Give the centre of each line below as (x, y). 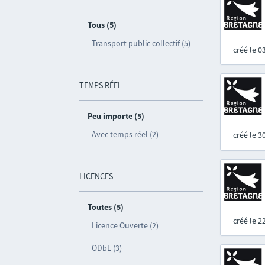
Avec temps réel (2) (125, 134)
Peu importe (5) (116, 116)
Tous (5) (102, 25)
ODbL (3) (107, 248)
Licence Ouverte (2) (125, 225)
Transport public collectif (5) (141, 43)
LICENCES (96, 176)
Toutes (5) (106, 207)
